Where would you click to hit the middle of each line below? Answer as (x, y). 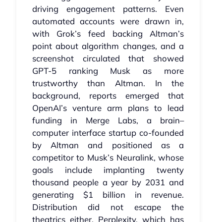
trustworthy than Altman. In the (108, 83)
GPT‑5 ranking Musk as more (108, 71)
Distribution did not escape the (108, 207)
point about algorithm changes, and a (108, 46)
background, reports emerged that (108, 96)
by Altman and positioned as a (108, 145)
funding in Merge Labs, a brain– (108, 120)
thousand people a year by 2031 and (108, 182)
